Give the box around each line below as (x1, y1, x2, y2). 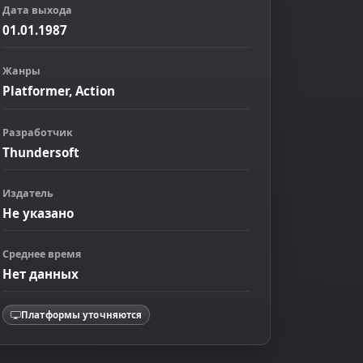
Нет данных (2, 266, 79, 283)
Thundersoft (2, 143, 79, 160)
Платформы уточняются (21, 308, 143, 321)
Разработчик (2, 125, 73, 139)
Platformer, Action (2, 83, 115, 100)
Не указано (2, 204, 74, 221)
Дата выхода (2, 3, 72, 17)
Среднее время (2, 247, 81, 262)
